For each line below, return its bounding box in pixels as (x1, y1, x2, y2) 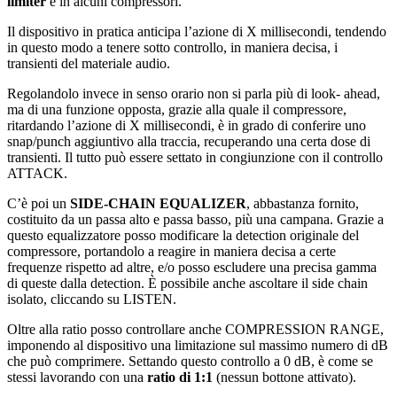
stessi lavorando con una (7, 370, 147, 385)
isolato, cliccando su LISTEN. (7, 292, 176, 307)
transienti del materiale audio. (7, 56, 170, 72)
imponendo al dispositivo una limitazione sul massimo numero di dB (7, 338, 388, 354)
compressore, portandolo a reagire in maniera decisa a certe (7, 244, 336, 260)
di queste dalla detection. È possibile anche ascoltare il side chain (7, 276, 368, 292)
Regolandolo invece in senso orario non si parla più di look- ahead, (7, 86, 380, 102)
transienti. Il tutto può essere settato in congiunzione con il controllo (7, 150, 383, 166)
